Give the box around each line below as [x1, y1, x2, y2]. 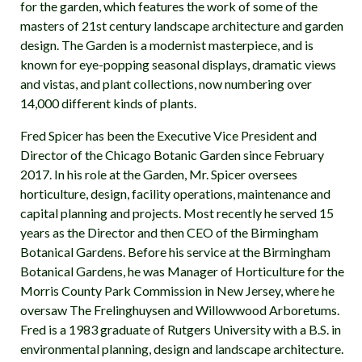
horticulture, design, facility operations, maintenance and [20, 186, 330, 201]
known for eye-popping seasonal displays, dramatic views [20, 57, 336, 72]
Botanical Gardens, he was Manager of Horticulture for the [20, 263, 344, 279]
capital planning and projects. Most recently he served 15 [20, 205, 334, 221]
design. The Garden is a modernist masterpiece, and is [20, 37, 314, 53]
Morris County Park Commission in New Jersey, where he [20, 283, 335, 298]
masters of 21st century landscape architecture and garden [20, 18, 343, 33]
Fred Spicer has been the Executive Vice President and [20, 128, 317, 143]
